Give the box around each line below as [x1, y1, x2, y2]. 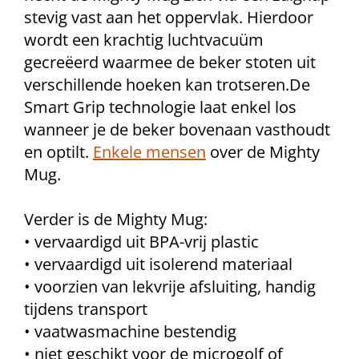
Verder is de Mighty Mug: [24, 208, 208, 230]
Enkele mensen [93, 141, 206, 163]
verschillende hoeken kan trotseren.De [24, 74, 310, 95]
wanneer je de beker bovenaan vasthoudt [24, 119, 330, 140]
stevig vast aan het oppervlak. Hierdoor [24, 6, 313, 28]
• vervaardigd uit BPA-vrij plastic [24, 231, 259, 252]
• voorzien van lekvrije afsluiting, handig [24, 276, 316, 297]
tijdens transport [24, 298, 147, 320]
